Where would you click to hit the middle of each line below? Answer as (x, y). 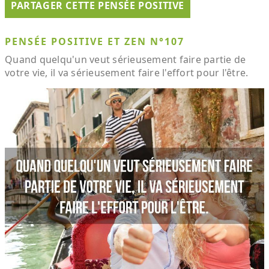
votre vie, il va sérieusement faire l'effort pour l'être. (127, 72)
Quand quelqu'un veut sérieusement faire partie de (125, 59)
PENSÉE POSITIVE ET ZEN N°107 (95, 41)
